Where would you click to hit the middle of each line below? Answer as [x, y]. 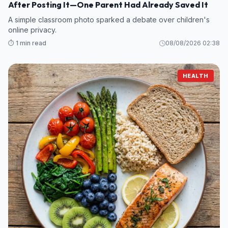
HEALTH [195, 76]
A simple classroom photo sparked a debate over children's [109, 19]
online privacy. [32, 30]
